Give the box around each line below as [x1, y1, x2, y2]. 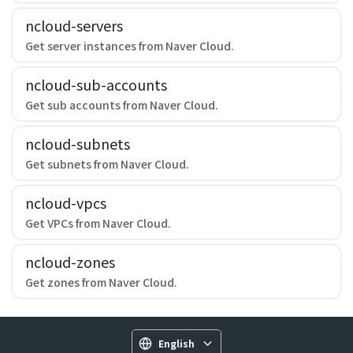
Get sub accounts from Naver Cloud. [25, 97, 218, 113]
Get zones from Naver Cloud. [25, 274, 177, 290]
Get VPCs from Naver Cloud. [25, 215, 171, 231]
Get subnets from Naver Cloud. [25, 156, 189, 172]
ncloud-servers [25, 15, 123, 35]
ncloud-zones [25, 251, 115, 272]
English [158, 336, 195, 350]
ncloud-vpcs [25, 192, 106, 213]
